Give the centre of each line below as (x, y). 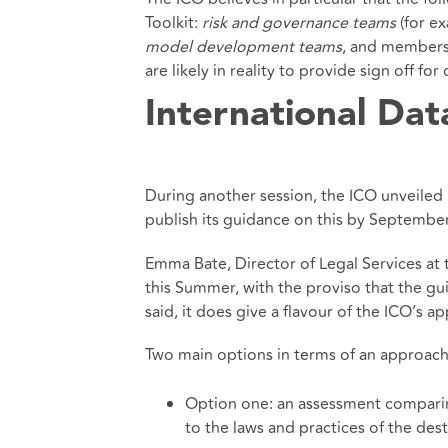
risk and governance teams (298, 22)
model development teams (243, 46)
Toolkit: (173, 22)
